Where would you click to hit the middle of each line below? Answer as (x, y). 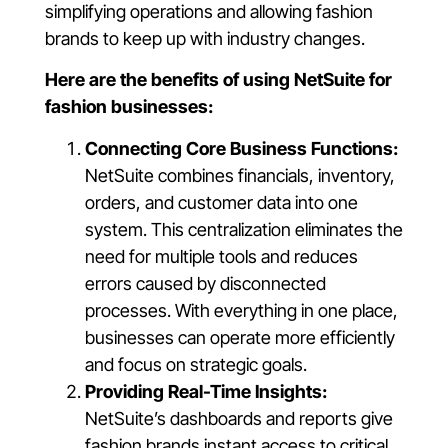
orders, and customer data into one (221, 202)
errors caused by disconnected (205, 283)
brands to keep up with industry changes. (205, 38)
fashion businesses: (129, 107)
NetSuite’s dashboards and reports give (239, 418)
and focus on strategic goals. (196, 364)
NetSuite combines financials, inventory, (240, 175)
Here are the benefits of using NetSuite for (218, 80)
